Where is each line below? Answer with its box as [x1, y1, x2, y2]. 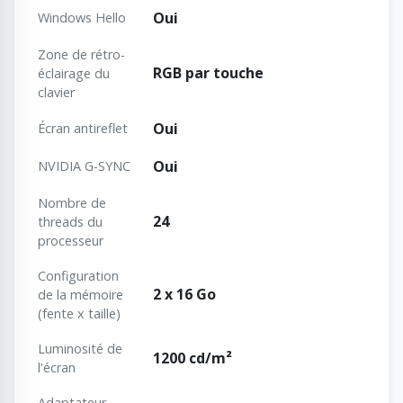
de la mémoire [38, 286, 123, 304]
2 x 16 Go [153, 284, 216, 305]
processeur [38, 232, 103, 250]
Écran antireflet [38, 120, 128, 138]
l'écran [38, 359, 76, 377]
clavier [38, 84, 75, 102]
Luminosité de [38, 340, 122, 358]
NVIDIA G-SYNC [38, 157, 130, 175]
